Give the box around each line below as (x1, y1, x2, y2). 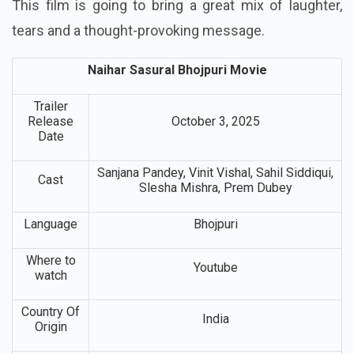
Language (24, 216, 77, 232)
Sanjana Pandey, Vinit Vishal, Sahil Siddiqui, (97, 164, 333, 180)
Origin (34, 318, 67, 334)
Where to (25, 252, 76, 268)
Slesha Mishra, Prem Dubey (138, 179, 292, 195)
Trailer (33, 98, 68, 114)
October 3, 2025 (171, 113, 260, 129)
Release (28, 113, 73, 129)
